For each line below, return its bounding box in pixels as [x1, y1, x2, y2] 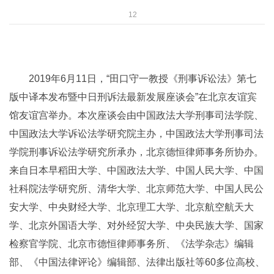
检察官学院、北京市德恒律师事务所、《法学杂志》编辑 [9, 238, 254, 249]
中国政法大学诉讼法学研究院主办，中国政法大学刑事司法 [9, 128, 264, 139]
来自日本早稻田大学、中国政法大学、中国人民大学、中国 [9, 165, 264, 176]
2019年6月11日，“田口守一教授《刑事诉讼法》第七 [9, 73, 256, 84]
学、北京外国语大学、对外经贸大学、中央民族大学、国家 [9, 220, 264, 231]
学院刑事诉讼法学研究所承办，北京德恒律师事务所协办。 [9, 146, 264, 157]
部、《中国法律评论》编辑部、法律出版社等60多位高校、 [9, 256, 265, 267]
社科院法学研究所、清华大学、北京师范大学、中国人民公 [9, 183, 264, 194]
